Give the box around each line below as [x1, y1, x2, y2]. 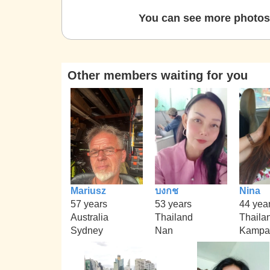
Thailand [155, 212, 193, 222]
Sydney [71, 225, 103, 236]
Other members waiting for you [67, 69, 248, 82]
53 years [155, 198, 192, 209]
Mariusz [71, 185, 106, 196]
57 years [71, 198, 107, 209]
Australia [71, 212, 108, 222]
